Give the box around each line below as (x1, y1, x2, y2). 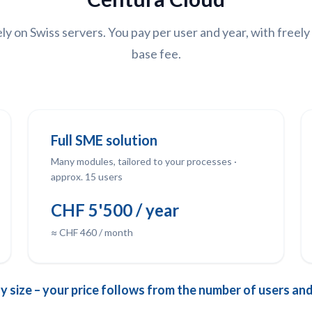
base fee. (131, 46, 181, 61)
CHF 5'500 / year (51, 200, 179, 220)
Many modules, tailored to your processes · (51, 155, 237, 167)
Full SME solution (51, 132, 157, 148)
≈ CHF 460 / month (51, 226, 133, 238)
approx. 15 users (51, 171, 123, 182)
